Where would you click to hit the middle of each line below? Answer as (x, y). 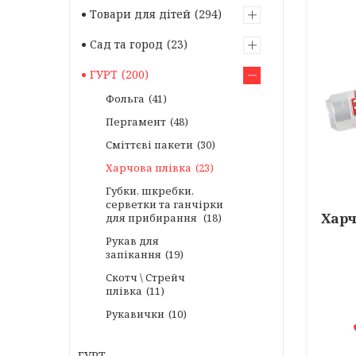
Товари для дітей (140, 14)
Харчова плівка (149, 168)
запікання (133, 254)
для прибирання (153, 218)
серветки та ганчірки (164, 204)
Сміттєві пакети (149, 145)
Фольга (125, 99)
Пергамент (136, 122)
